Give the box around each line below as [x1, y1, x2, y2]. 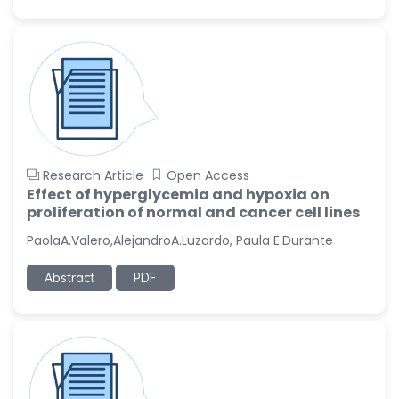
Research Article [43, 167, 143, 184]
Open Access [167, 167, 249, 184]
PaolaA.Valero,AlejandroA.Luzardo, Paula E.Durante [27, 232, 333, 249]
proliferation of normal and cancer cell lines [27, 202, 360, 223]
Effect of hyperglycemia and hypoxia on [27, 184, 330, 205]
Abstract [45, 270, 94, 286]
